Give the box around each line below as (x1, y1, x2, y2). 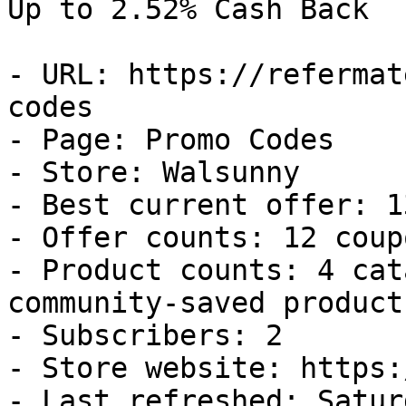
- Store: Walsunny (7, 156, 300, 188)
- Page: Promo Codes (7, 123, 334, 156)
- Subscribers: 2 (7, 319, 283, 352)
